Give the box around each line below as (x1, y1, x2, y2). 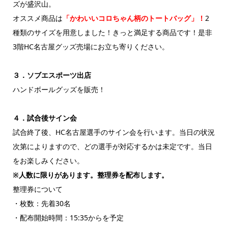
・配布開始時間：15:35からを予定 (12, 212, 124, 222)
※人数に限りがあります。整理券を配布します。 (12, 169, 168, 180)
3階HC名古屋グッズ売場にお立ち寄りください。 (12, 41, 169, 51)
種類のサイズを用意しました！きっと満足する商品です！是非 (12, 27, 212, 37)
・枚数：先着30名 (12, 198, 71, 208)
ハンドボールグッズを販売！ (12, 84, 105, 94)
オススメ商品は (12, 13, 63, 23)
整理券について (12, 184, 63, 194)
